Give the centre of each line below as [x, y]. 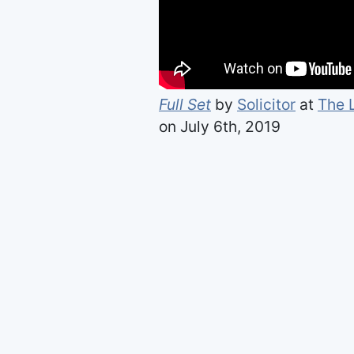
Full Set [185, 105]
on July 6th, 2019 [220, 127]
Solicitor [266, 105]
